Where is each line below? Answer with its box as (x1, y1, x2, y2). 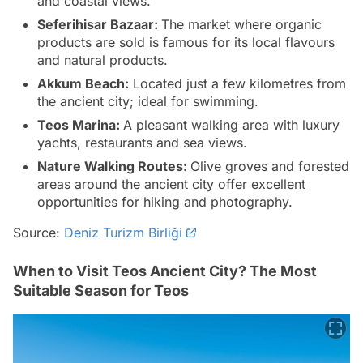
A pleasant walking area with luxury (123, 116, 340, 133)
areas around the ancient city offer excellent (37, 175, 305, 192)
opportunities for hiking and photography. (37, 193, 293, 210)
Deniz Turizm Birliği (64, 224, 182, 241)
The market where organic (161, 15, 322, 32)
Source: (13, 224, 64, 241)
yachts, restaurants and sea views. (37, 134, 247, 151)
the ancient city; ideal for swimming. (37, 92, 258, 109)
